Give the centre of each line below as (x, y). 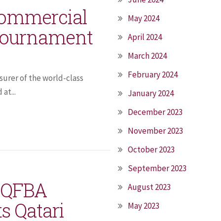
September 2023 (157, 168)
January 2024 (151, 93)
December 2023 (155, 112)
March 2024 (147, 56)
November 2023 (155, 131)
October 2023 (151, 149)
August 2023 (149, 187)
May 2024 (144, 18)
